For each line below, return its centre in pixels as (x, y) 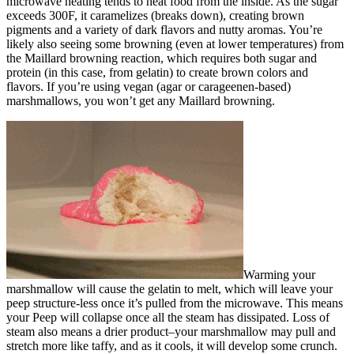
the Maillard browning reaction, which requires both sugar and (162, 58)
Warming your (279, 274)
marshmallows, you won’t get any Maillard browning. (141, 100)
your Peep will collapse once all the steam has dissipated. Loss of (168, 317)
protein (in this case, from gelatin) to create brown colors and (157, 72)
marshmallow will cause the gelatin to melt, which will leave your (169, 288)
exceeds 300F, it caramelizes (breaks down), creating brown (155, 15)
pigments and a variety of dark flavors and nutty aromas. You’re (164, 29)
